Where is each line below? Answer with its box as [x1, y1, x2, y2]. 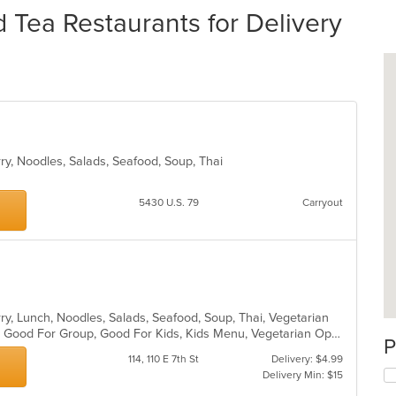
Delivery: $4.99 [270, 353, 343, 365]
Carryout [301, 196, 343, 209]
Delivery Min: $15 [262, 369, 343, 381]
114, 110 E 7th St [127, 353, 199, 365]
